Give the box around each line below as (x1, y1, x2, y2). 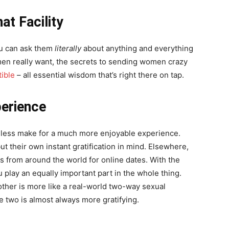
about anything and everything (83, 43, 193, 53)
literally (55, 43, 83, 53)
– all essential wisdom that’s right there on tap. (15, 70, 184, 80)
